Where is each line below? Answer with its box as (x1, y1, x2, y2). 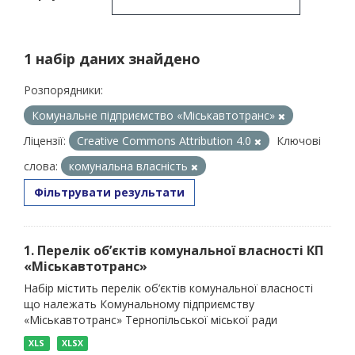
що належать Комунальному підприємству (24, 296, 254, 311)
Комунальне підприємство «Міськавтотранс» (32, 108, 278, 123)
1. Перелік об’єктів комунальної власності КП (24, 242, 323, 259)
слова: (24, 158, 58, 174)
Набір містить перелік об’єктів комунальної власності (24, 281, 313, 296)
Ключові (277, 133, 321, 148)
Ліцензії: (24, 133, 66, 148)
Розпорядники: (24, 82, 103, 97)
